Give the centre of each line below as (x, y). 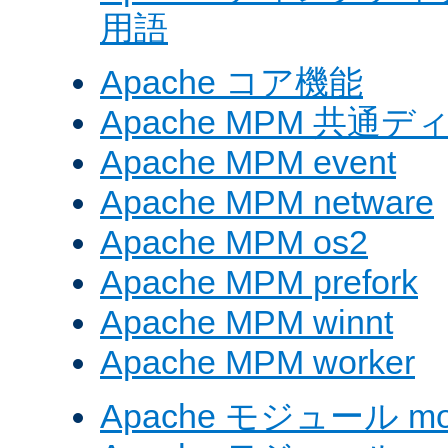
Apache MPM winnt (246, 322)
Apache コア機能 (231, 82)
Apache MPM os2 (234, 242)
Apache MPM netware (267, 202)
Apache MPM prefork (259, 282)
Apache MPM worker (257, 362)
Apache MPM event (248, 162)
